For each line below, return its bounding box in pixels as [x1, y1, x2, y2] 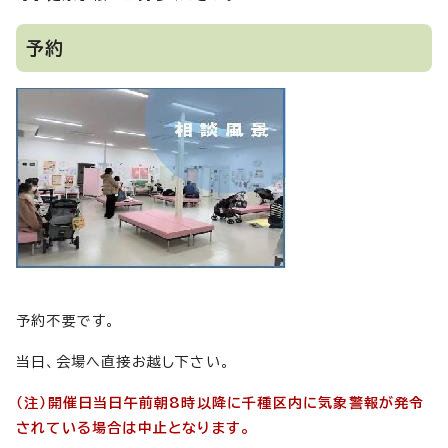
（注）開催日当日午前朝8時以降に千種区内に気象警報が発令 [16, 396, 425, 411]
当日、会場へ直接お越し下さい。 [16, 355, 230, 370]
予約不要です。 [16, 314, 116, 329]
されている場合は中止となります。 [16, 421, 251, 436]
